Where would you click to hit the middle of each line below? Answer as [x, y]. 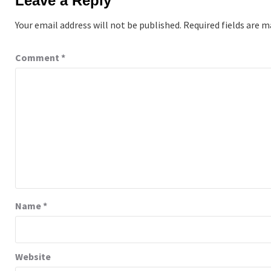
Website [33, 256]
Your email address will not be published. [98, 24]
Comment [38, 57]
